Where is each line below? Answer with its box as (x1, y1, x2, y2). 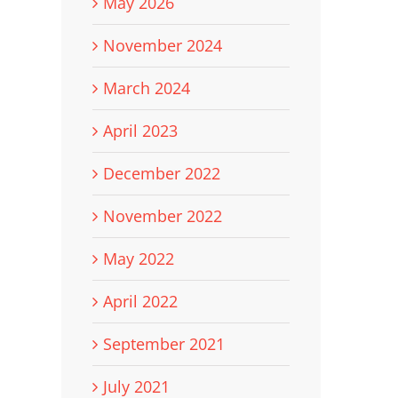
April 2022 (102, 290, 178, 312)
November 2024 (102, 34, 222, 56)
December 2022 (102, 162, 220, 184)
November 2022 (102, 204, 222, 227)
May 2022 (102, 247, 174, 269)
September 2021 (102, 332, 225, 354)
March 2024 (102, 76, 190, 99)
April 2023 (102, 119, 178, 141)
